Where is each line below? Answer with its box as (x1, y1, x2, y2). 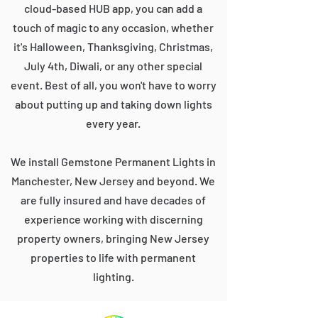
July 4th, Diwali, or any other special (24, 59, 202, 72)
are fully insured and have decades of (21, 193, 206, 207)
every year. (86, 116, 141, 130)
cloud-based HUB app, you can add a (24, 1, 202, 15)
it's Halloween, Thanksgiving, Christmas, (13, 40, 213, 53)
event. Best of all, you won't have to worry (10, 78, 216, 92)
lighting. (92, 270, 134, 283)
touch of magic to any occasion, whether (13, 21, 214, 34)
